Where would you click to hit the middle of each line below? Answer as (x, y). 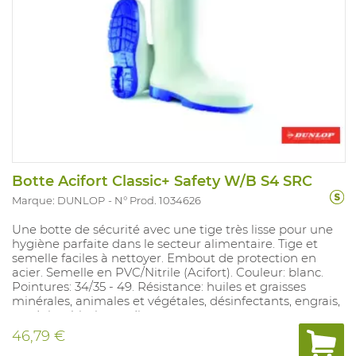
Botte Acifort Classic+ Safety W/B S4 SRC (162, 181)
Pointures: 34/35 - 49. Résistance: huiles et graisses (159, 286)
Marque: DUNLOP (58, 200)
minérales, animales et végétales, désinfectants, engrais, (176, 300)
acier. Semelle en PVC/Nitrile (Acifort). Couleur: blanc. (168, 272)
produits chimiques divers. (89, 315)
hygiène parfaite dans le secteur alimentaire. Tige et (165, 243)
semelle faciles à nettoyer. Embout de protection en (164, 257)
